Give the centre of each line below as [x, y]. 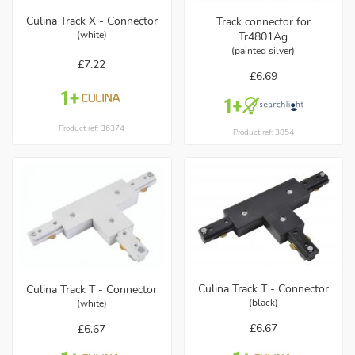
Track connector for [263, 22]
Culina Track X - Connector [92, 21]
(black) [263, 303]
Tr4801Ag [263, 37]
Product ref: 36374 [92, 129]
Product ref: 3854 [263, 133]
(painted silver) [263, 51]
